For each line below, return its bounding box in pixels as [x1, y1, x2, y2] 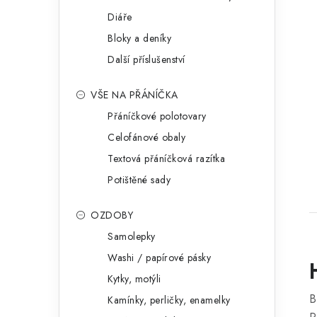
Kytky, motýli [108, 272, 161, 286]
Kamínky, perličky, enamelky [108, 293, 231, 307]
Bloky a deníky [108, 31, 171, 45]
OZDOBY [91, 208, 133, 222]
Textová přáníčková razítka [108, 151, 225, 166]
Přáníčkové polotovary [108, 109, 207, 123]
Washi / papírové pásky [108, 250, 211, 265]
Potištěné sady [108, 173, 171, 187]
